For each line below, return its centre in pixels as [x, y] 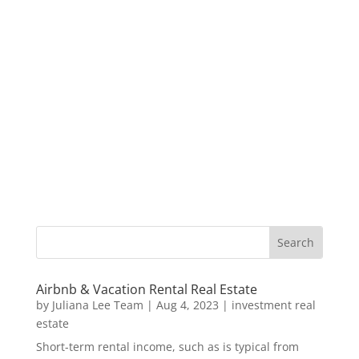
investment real [273, 305]
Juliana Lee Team [97, 305]
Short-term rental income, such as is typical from [167, 347]
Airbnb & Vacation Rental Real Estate [146, 290]
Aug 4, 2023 [187, 305]
